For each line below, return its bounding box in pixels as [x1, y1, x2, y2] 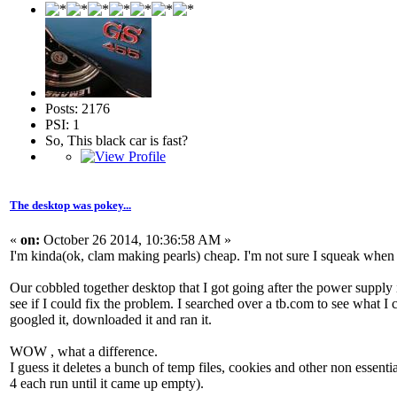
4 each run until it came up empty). [10, 376, 204, 391]
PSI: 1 [45, 116, 80, 132]
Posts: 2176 [45, 100, 110, 116]
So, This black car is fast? [45, 132, 188, 148]
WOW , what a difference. [10, 344, 158, 359]
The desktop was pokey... [10, 198, 131, 212]
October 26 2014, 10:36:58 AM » [40, 232, 231, 247]
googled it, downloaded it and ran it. [10, 312, 212, 327]
